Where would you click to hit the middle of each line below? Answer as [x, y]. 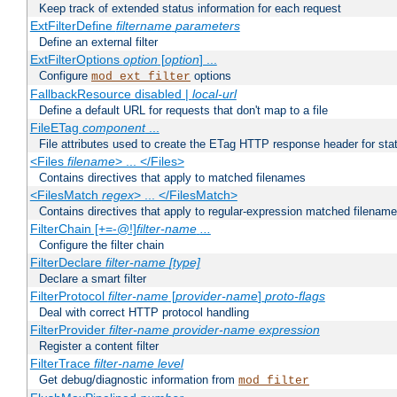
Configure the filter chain [101, 245]
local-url [214, 94]
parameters [207, 26]
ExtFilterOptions [76, 60]
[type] [184, 263]
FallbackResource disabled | [111, 94]
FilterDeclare [67, 263]
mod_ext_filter [141, 77]
